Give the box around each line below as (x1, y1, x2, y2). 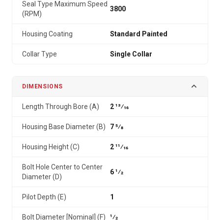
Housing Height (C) (22, 143, 80, 151)
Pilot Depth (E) (22, 193, 66, 201)
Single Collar (110, 50, 152, 58)
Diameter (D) (22, 173, 62, 181)
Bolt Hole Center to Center (22, 163, 103, 171)
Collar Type (22, 50, 57, 58)
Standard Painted (110, 30, 167, 38)
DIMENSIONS (22, 83, 63, 90)
